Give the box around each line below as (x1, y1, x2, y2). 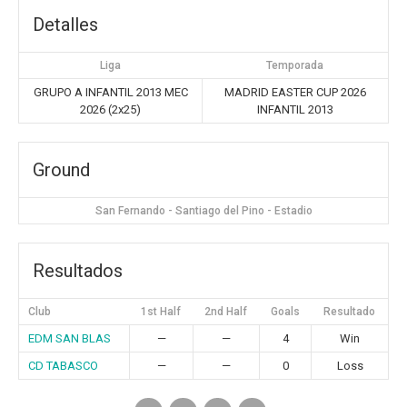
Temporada (266, 59, 323, 72)
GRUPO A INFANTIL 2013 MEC (33, 85, 188, 99)
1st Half (141, 305, 181, 318)
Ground (33, 159, 90, 181)
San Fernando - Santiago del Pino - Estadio (94, 204, 313, 217)
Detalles (33, 14, 98, 35)
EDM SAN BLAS (28, 332, 111, 345)
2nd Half (204, 305, 247, 318)
